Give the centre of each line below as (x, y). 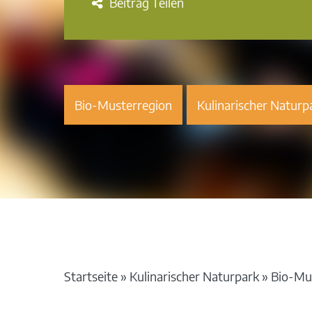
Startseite (91, 276)
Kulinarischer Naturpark (194, 276)
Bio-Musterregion (123, 104)
